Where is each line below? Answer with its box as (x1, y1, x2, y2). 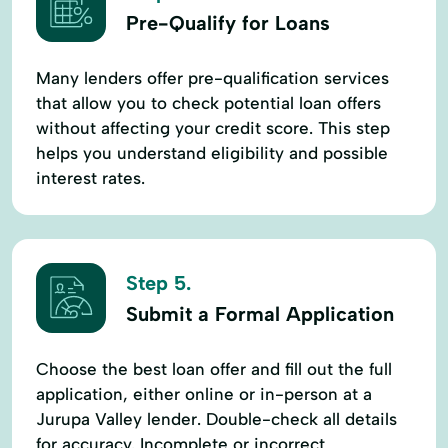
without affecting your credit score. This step (36, 117, 390, 138)
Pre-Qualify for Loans (126, 11, 330, 36)
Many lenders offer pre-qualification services (36, 67, 389, 88)
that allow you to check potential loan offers (36, 92, 381, 113)
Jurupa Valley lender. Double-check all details (36, 408, 397, 429)
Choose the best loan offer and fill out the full (36, 358, 392, 379)
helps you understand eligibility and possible (36, 142, 388, 163)
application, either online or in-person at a (36, 383, 372, 404)
